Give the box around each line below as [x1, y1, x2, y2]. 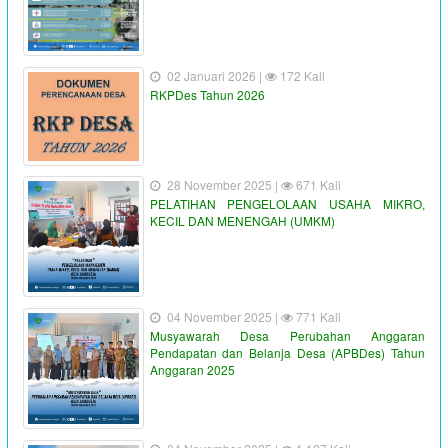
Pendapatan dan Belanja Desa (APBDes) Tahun [149, 344, 425, 362]
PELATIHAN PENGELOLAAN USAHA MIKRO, [149, 195, 425, 213]
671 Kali [292, 176, 341, 194]
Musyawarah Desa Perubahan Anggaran [149, 327, 425, 345]
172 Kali [276, 67, 325, 85]
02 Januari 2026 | [166, 67, 265, 85]
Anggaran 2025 [149, 361, 235, 379]
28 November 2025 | [166, 176, 281, 194]
